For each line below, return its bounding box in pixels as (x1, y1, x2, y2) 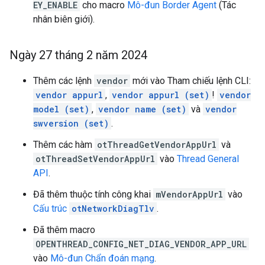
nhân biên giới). (33, 14, 95, 25)
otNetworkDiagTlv (72, 203, 154, 214)
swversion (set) (33, 118, 109, 129)
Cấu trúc (33, 203, 69, 214)
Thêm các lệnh (33, 75, 94, 86)
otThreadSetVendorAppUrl (35, 153, 155, 164)
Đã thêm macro (33, 224, 95, 235)
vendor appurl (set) (112, 89, 209, 101)
